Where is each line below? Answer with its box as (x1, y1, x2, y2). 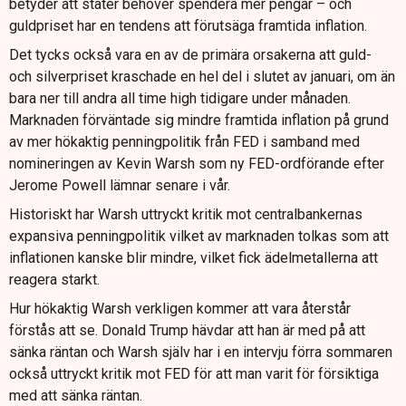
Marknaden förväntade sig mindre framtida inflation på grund (9, 111, 389, 129)
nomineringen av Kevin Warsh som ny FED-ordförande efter (9, 154, 384, 172)
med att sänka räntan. (9, 386, 142, 404)
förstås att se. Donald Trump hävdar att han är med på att (9, 321, 365, 339)
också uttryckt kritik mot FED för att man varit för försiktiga (9, 364, 379, 382)
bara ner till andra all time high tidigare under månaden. (9, 89, 351, 107)
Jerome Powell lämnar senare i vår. (9, 176, 230, 194)
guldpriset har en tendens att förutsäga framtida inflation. (9, 16, 367, 34)
